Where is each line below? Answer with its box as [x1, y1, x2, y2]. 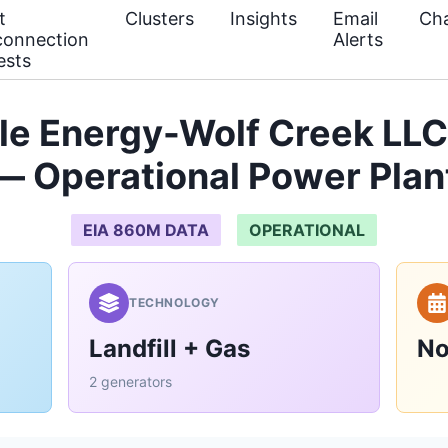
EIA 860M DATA [83, 220, 209, 240]
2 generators [89, 373, 172, 390]
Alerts [333, 29, 383, 50]
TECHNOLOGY [129, 295, 220, 310]
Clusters [125, 8, 194, 29]
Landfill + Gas [89, 334, 250, 363]
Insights [230, 8, 297, 29]
